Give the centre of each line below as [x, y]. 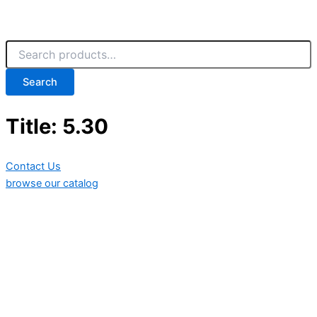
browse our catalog [52, 183]
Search [40, 82]
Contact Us [33, 166]
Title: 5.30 [57, 126]
